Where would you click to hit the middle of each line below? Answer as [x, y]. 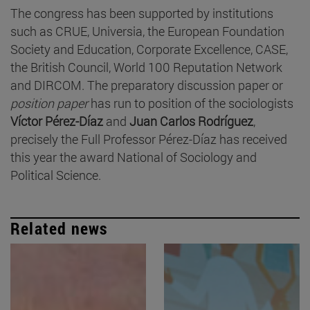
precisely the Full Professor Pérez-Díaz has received [149, 139]
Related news [59, 228]
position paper [49, 103]
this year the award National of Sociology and [134, 157]
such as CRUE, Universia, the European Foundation [147, 31]
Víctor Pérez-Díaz [57, 121]
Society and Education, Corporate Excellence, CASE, [149, 49]
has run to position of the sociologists [191, 103]
